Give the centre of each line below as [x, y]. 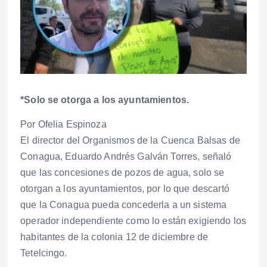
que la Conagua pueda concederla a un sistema [124, 205]
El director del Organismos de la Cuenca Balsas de [130, 141]
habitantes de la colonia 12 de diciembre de [114, 237]
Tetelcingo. [44, 253]
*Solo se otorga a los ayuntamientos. [105, 100]
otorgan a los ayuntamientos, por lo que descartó [125, 189]
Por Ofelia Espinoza [63, 125]
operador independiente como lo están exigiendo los [133, 221]
